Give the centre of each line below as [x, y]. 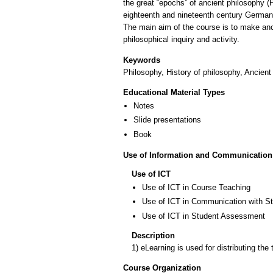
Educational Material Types [174, 93]
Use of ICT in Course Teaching [196, 188]
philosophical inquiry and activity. [181, 40]
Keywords [142, 60]
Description [153, 235]
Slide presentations [167, 120]
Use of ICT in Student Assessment [204, 216]
